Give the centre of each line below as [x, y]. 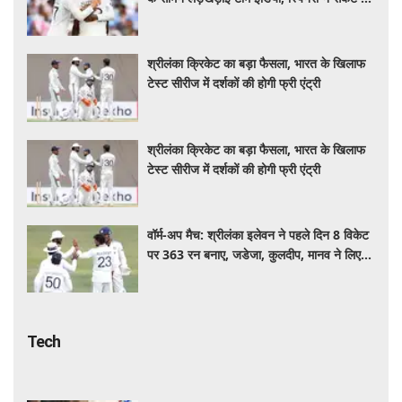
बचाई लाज [171, 17]
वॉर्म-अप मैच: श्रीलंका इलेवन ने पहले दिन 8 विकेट [258, 235]
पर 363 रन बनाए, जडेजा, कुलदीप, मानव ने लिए [254, 255]
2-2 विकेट [171, 275]
